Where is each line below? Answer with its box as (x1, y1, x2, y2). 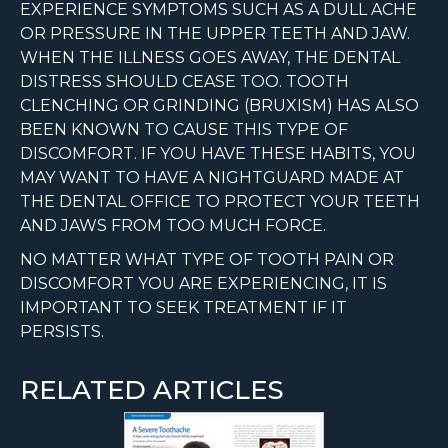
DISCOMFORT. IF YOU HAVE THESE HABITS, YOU (20, 144, 416, 164)
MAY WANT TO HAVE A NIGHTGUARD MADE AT (20, 168, 404, 188)
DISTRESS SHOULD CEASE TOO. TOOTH (20, 72, 349, 92)
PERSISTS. (20, 322, 104, 342)
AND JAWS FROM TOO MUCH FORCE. (20, 216, 326, 236)
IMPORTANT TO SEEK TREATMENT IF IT (20, 298, 347, 318)
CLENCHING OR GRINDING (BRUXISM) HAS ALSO (20, 96, 419, 116)
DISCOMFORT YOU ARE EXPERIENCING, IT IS (20, 274, 387, 294)
